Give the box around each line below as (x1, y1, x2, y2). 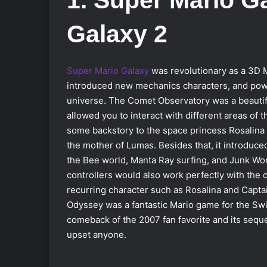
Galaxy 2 (67, 20, 167, 48)
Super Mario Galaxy (67, 65, 149, 77)
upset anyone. (67, 229, 126, 241)
